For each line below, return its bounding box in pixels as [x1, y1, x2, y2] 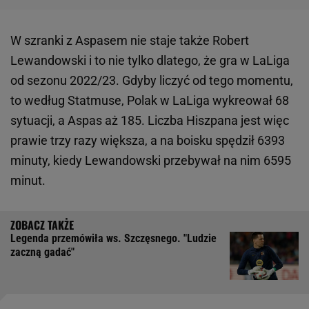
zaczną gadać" [10, 246, 74, 259]
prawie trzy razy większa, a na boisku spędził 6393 [10, 133, 285, 148]
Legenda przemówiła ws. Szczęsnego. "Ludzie [10, 232, 217, 246]
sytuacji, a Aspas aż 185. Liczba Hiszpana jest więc [10, 113, 289, 128]
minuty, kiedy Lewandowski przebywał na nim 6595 [10, 153, 291, 168]
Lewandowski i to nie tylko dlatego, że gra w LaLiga [10, 53, 290, 68]
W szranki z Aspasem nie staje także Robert [10, 33, 249, 48]
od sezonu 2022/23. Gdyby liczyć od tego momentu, [10, 73, 293, 88]
